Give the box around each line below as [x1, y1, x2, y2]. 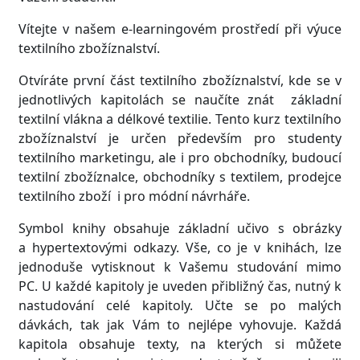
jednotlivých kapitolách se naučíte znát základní [18, 90, 342, 108]
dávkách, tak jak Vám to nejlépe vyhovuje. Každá [18, 315, 342, 333]
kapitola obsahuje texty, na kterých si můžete [18, 334, 342, 353]
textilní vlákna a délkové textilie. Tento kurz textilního [18, 109, 342, 128]
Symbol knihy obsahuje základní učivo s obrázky [18, 219, 342, 237]
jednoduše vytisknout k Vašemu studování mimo [18, 257, 342, 276]
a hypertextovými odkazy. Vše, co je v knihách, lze [18, 238, 342, 256]
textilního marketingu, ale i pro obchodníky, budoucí [18, 148, 342, 166]
